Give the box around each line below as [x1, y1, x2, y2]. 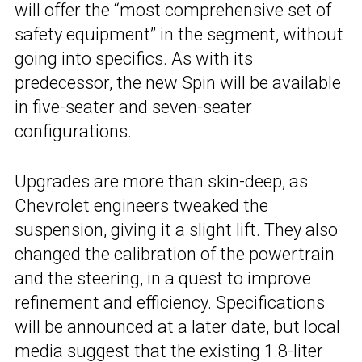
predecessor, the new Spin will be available [15, 72, 341, 93]
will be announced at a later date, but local [15, 316, 340, 337]
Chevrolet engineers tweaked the [15, 195, 268, 216]
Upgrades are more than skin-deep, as [15, 170, 308, 192]
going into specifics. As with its [15, 48, 253, 69]
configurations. [15, 120, 132, 141]
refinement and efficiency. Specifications [15, 292, 325, 313]
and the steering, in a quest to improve [15, 267, 311, 288]
